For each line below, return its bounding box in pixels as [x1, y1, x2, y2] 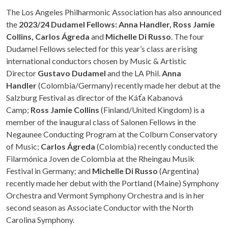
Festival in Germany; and [6, 166, 92, 176]
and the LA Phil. [106, 68, 162, 78]
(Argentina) [159, 166, 199, 176]
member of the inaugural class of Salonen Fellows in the [6, 117, 196, 127]
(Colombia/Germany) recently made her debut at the [37, 80, 220, 90]
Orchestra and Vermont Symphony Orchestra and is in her [6, 190, 205, 200]
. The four [171, 32, 204, 41]
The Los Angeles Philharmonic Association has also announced [6, 7, 221, 17]
